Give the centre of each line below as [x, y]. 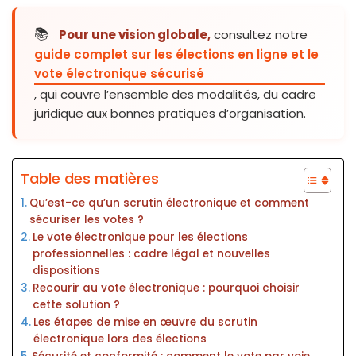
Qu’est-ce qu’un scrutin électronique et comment [169, 203]
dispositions [66, 271]
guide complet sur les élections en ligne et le [176, 55]
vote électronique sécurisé [119, 74]
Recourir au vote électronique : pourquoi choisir [166, 288]
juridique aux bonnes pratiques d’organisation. [170, 114]
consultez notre [259, 35]
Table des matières [90, 179]
